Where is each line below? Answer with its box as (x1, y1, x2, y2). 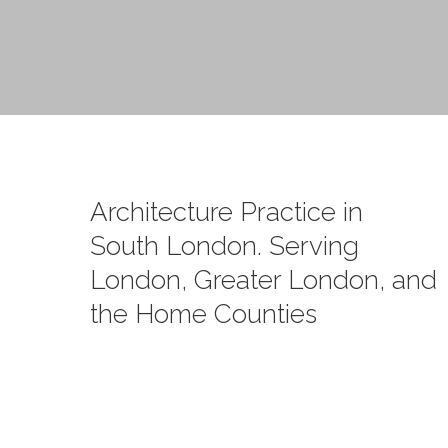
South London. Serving (90, 231, 359, 261)
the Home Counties (90, 299, 317, 329)
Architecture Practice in (90, 197, 363, 227)
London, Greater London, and (90, 265, 437, 295)
